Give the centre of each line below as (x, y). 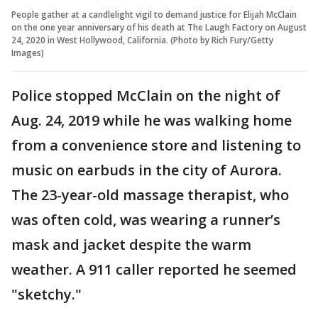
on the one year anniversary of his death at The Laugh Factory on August (159, 27)
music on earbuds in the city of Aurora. (147, 170)
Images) (28, 53)
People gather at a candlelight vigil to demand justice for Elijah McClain (154, 14)
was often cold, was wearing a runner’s (146, 219)
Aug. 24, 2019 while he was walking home (152, 120)
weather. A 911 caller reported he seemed (154, 269)
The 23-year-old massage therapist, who (150, 194)
